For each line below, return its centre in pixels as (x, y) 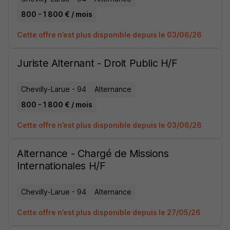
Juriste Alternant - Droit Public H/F (97, 63)
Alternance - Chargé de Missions (93, 154)
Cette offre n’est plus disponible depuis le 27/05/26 (109, 212)
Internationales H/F (61, 166)
